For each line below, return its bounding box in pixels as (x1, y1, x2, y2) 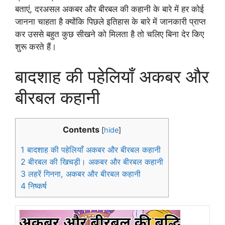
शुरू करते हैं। (15, 41, 56, 52)
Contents (63, 125, 99, 135)
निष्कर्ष (26, 181, 47, 191)
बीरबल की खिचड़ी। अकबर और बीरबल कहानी (26, 157, 163, 167)
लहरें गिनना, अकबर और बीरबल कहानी (26, 169, 141, 179)
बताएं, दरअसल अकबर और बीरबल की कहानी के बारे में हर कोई (15, 4, 204, 14)
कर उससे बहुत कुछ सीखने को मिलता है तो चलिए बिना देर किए (15, 29, 204, 39)
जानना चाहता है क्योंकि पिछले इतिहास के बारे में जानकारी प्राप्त (15, 16, 206, 27)
